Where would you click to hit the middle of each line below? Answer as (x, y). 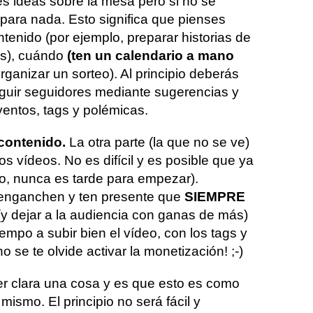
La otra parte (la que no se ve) (159, 142)
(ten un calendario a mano (149, 55)
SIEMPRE (215, 196)
